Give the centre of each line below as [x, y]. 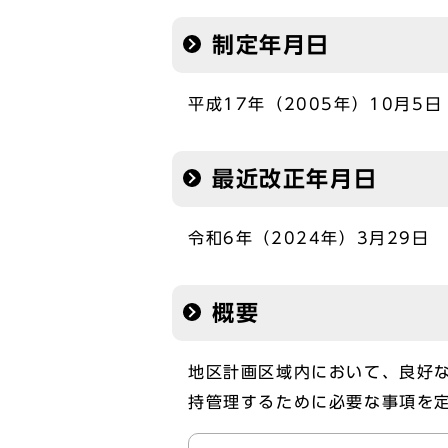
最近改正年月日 [295, 179]
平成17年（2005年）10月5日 [315, 104]
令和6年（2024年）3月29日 [309, 238]
